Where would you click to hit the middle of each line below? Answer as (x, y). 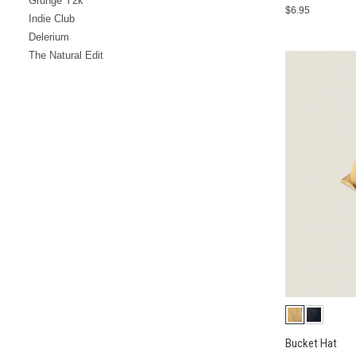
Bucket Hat (311, 343)
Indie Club (52, 18)
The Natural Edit (66, 55)
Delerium (49, 37)
